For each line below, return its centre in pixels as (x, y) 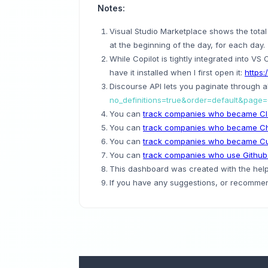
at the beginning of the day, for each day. (187, 45)
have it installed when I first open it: (177, 72)
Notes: (111, 8)
